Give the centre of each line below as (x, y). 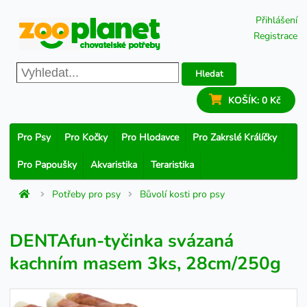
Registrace (275, 36)
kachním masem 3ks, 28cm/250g (145, 263)
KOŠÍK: (245, 100)
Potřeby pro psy (87, 194)
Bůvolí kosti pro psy (183, 194)
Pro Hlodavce (150, 137)
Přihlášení (277, 20)
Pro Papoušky (47, 165)
